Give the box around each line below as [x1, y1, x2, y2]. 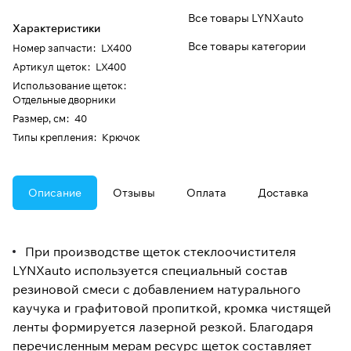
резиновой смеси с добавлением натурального [13, 281, 301, 298]
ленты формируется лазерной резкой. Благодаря [13, 319, 313, 335]
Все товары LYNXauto [188, 11, 303, 26]
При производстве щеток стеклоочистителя [25, 244, 296, 260]
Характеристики [13, 21, 100, 36]
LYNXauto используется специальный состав [13, 262, 288, 279]
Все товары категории [188, 39, 306, 54]
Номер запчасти [13, 42, 92, 55]
